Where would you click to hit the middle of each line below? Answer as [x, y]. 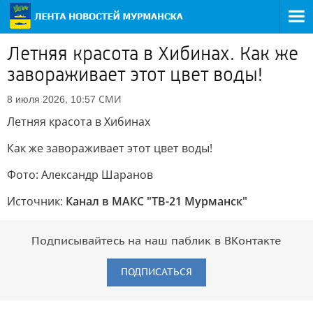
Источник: [36, 201]
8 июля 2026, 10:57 [51, 99]
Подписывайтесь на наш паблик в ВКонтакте [156, 241]
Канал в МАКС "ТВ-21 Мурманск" [156, 201]
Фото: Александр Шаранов [80, 175]
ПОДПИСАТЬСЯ [156, 272]
